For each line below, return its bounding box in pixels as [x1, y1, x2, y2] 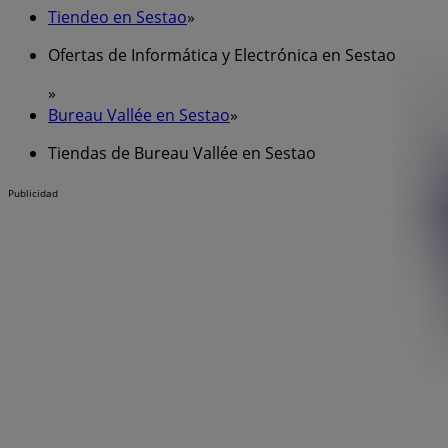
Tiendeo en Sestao [48, 5, 187, 28]
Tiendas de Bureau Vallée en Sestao [48, 141, 316, 164]
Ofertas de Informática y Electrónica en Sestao [48, 43, 396, 66]
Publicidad [8, 185, 58, 200]
